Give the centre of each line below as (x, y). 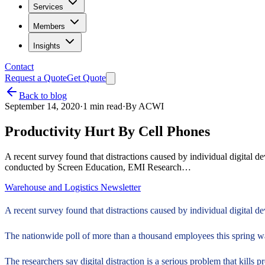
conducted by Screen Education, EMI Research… (98, 167)
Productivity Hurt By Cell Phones (107, 131)
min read (105, 106)
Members (49, 26)
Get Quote (86, 78)
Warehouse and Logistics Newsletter (73, 187)
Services (48, 7)
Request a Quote (36, 78)
